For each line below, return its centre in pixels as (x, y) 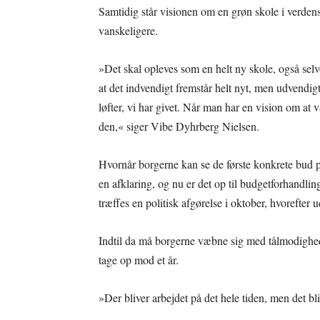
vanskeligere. (130, 30)
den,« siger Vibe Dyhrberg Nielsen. (179, 126)
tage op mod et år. (139, 260)
